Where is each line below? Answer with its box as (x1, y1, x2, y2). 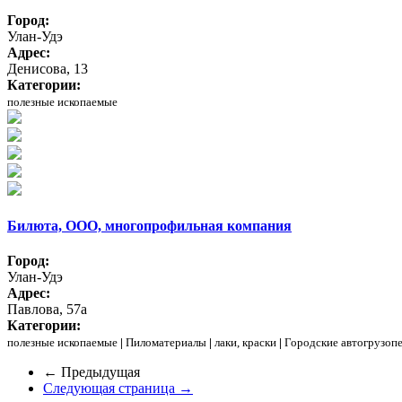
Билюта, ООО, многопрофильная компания (7, 218, 292, 234)
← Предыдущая (43, 364, 140, 380)
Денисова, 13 (7, 60, 88, 76)
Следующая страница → (43, 380, 193, 397)
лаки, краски (214, 336, 276, 350)
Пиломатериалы (126, 336, 206, 350)
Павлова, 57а (7, 301, 87, 318)
